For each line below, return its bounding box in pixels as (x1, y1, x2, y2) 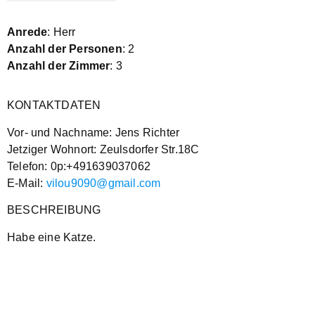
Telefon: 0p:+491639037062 (7, 160, 150, 172)
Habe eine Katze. (7, 231, 96, 243)
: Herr (47, 26, 76, 39)
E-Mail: (7, 176, 46, 189)
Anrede (7, 26, 48, 39)
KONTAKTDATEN (7, 99, 101, 112)
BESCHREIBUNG (7, 204, 101, 217)
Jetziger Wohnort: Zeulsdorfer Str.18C (7, 143, 200, 155)
